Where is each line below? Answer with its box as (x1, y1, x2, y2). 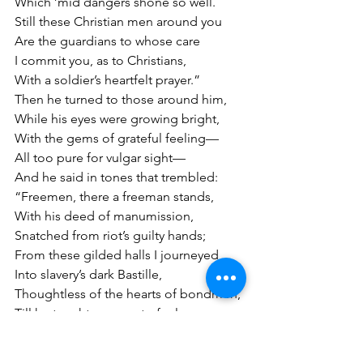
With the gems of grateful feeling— (15, 130, 219, 146)
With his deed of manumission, (15, 207, 194, 224)
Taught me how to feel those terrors (15, 324, 220, 340)
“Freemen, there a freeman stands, (15, 188, 214, 204)
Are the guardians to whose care (15, 32, 200, 49)
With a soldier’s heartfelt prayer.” (15, 71, 200, 88)
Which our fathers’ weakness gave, (15, 344, 211, 360)
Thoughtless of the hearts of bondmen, (15, 285, 241, 301)
